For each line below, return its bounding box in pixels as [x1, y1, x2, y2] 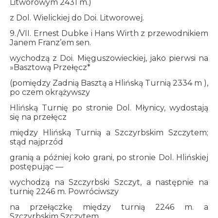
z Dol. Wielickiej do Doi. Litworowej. [10, 13, 144, 23]
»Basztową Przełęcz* [10, 63, 91, 73]
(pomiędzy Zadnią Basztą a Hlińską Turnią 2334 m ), [10, 78, 208, 88]
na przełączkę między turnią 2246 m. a [10, 202, 208, 212]
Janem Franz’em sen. [10, 38, 91, 48]
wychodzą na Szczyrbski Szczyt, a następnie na [10, 178, 208, 187]
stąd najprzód [10, 137, 63, 147]
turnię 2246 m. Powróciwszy [10, 187, 119, 197]
